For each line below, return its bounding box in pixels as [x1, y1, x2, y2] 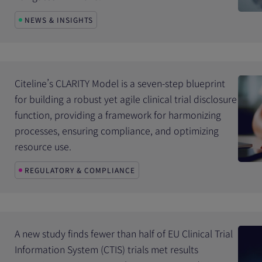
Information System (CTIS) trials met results [15, 242, 199, 256]
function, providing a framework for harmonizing [15, 108, 222, 122]
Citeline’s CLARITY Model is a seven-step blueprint [15, 76, 226, 90]
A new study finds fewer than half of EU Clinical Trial [15, 226, 233, 240]
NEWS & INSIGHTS [25, 15, 94, 25]
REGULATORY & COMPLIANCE [25, 165, 136, 175]
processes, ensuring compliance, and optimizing [15, 123, 219, 137]
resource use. [15, 139, 72, 153]
